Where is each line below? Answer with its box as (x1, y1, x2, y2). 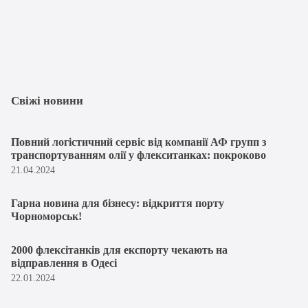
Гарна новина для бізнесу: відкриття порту (11, 197, 224, 209)
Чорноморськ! (11, 210, 82, 222)
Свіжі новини (11, 94, 83, 107)
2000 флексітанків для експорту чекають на (11, 244, 228, 256)
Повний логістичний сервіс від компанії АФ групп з (11, 136, 266, 148)
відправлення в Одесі (11, 257, 117, 269)
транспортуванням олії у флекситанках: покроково (11, 149, 266, 161)
